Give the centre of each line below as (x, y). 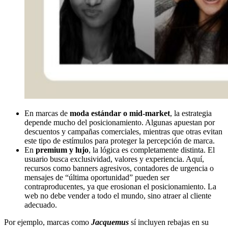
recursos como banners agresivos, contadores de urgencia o (119, 168)
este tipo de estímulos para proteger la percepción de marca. (120, 140)
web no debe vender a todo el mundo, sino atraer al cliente (118, 195)
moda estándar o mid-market (120, 113)
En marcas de (47, 113)
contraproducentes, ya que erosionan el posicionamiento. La (120, 186)
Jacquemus (110, 222)
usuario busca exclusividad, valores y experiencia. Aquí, (114, 159)
